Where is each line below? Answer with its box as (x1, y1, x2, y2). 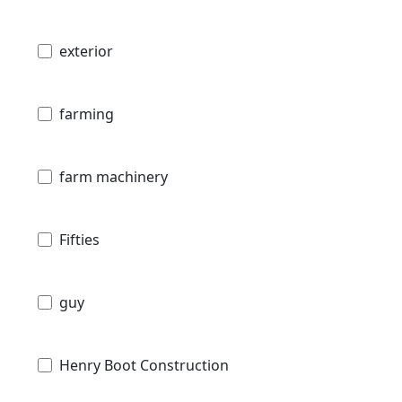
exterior (59, 40, 113, 61)
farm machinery (59, 166, 168, 187)
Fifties (59, 229, 100, 249)
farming (59, 103, 114, 124)
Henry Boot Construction (59, 354, 229, 375)
